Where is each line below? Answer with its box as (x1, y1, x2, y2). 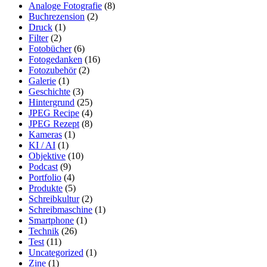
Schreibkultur (29, 193, 79, 204)
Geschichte (29, 86, 70, 97)
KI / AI (29, 139, 55, 150)
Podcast (29, 161, 58, 172)
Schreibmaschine (29, 204, 92, 215)
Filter (29, 32, 48, 43)
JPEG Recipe (29, 107, 79, 118)
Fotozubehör (29, 64, 76, 75)
